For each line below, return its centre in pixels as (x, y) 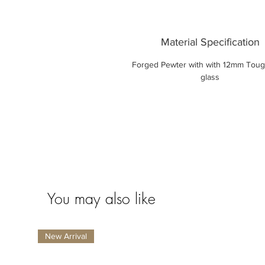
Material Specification (210, 42)
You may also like (101, 199)
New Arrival (66, 236)
